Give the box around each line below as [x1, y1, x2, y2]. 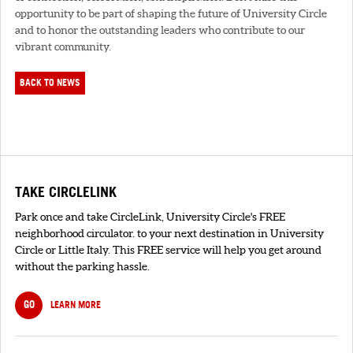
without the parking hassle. [15, 259, 150, 273]
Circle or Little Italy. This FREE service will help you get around [15, 243, 321, 256]
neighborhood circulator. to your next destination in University [15, 226, 324, 240]
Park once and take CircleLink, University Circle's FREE [15, 210, 285, 223]
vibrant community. [15, 39, 111, 53]
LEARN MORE [50, 297, 101, 311]
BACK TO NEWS [20, 76, 81, 90]
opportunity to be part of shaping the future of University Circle [15, 6, 327, 20]
